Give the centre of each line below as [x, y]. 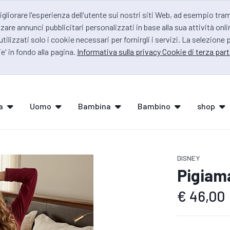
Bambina [94, 106]
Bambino [154, 106]
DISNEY [188, 158]
